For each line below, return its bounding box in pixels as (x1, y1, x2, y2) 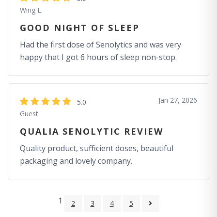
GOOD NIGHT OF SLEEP (20, 22, 139, 33)
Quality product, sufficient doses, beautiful (20, 143, 173, 154)
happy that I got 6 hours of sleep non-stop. (20, 52, 177, 62)
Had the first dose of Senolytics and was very (20, 39, 181, 50)
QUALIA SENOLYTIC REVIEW (20, 125, 163, 137)
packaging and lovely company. (20, 155, 132, 166)
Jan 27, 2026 (158, 95, 197, 105)
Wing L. (20, 5, 43, 15)
